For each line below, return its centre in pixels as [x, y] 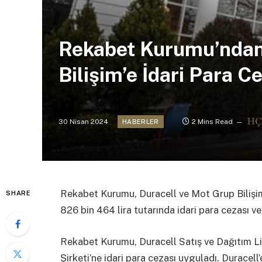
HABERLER [141, 122]
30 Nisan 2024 [83, 121]
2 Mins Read [212, 121]
